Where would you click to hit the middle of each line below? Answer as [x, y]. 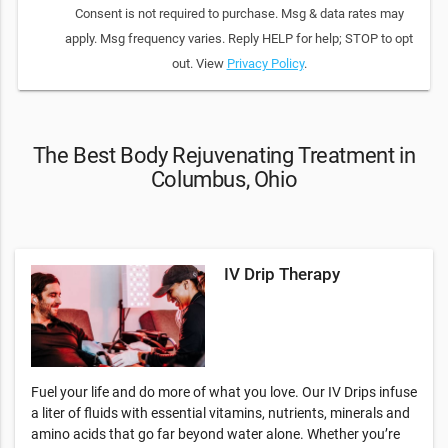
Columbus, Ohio [224, 179]
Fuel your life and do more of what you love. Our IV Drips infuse [224, 391]
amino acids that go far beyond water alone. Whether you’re [215, 433]
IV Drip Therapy [282, 273]
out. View [199, 63]
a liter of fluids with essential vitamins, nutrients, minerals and [220, 412]
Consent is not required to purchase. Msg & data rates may [239, 13]
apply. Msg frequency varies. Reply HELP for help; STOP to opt [239, 38]
